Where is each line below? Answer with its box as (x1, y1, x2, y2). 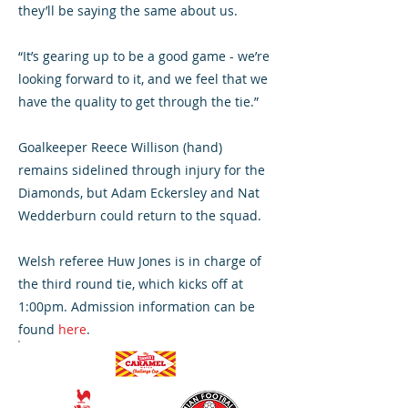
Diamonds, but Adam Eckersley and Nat (18, 184, 260, 201)
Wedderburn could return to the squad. (18, 207, 261, 224)
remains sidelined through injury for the (18, 161, 265, 178)
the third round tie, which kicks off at (18, 275, 243, 292)
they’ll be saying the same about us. (18, 2, 238, 19)
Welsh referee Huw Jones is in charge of (18, 252, 261, 270)
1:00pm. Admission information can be (18, 298, 255, 315)
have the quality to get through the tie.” (18, 93, 259, 110)
